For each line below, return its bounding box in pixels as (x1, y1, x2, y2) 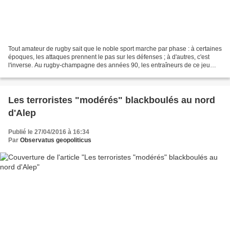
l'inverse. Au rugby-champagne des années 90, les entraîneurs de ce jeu (8, 62, 210, 69)
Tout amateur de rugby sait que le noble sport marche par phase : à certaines (8, 45, 222, 53)
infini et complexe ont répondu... (8, 70, 97, 78)
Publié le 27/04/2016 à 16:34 (8, 128, 89, 136)
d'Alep (8, 108, 36, 119)
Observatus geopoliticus (20, 137, 91, 144)
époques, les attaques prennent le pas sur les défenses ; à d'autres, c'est (8, 53, 209, 61)
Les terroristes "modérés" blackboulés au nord (8, 95, 215, 106)
